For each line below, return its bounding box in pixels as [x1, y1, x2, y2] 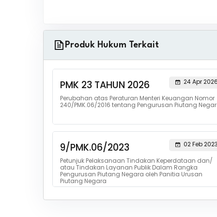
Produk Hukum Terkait [64, 41, 159, 49]
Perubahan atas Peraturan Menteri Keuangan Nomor [60, 94, 215, 102]
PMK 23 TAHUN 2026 [60, 78, 150, 92]
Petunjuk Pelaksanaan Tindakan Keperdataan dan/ [60, 156, 213, 165]
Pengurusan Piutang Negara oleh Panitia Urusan [60, 170, 202, 178]
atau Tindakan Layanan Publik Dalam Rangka [60, 163, 198, 171]
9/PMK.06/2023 [60, 141, 129, 154]
